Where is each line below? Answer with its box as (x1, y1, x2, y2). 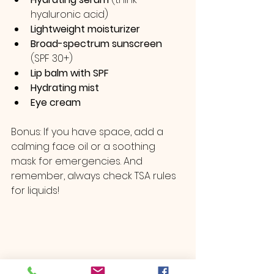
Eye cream (31, 95, 81, 109)
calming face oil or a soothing (11, 139, 158, 154)
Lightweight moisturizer (31, 22, 140, 36)
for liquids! (11, 183, 59, 198)
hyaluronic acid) (31, 7, 108, 21)
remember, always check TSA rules (11, 169, 179, 183)
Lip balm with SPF (31, 66, 109, 80)
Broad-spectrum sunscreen (31, 37, 162, 51)
